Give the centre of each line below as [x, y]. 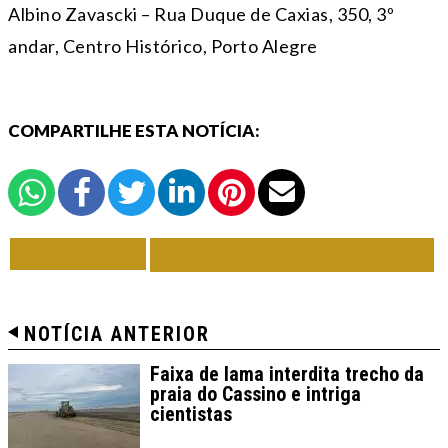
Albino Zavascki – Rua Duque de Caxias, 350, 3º [201, 14]
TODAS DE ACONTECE [292, 255]
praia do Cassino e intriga [255, 394]
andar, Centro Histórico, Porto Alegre [163, 46]
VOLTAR [84, 254]
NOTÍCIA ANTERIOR [117, 334]
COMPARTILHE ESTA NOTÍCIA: [134, 131]
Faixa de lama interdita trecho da [287, 374]
